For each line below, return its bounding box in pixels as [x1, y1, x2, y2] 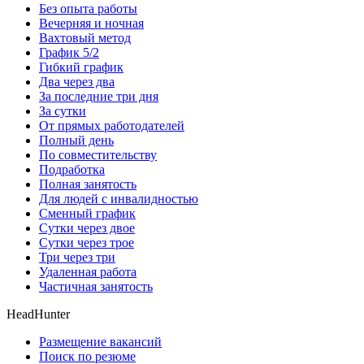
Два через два [39, 75, 115, 89]
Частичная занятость [39, 279, 153, 294]
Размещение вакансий [39, 335, 162, 349]
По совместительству [39, 148, 157, 162]
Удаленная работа [39, 265, 136, 279]
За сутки [39, 104, 86, 119]
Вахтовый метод [39, 31, 131, 45]
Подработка [39, 162, 105, 177]
